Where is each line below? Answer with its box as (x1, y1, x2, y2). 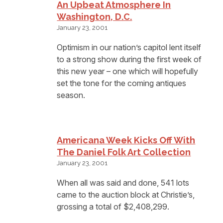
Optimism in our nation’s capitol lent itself (57, 42, 202, 52)
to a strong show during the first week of (57, 54, 202, 64)
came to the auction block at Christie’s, (57, 189, 195, 200)
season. (57, 90, 86, 100)
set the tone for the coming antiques (57, 78, 187, 88)
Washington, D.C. (57, 11, 132, 22)
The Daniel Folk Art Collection (57, 147, 191, 158)
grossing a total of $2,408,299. (57, 201, 170, 212)
